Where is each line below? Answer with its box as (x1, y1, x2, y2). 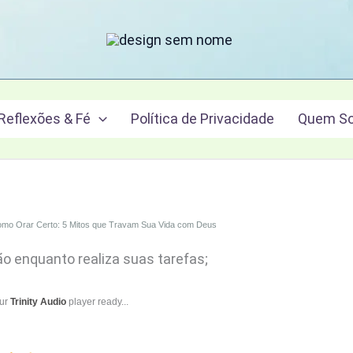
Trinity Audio (10, 296, 66, 307)
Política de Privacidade (130, 110, 274, 127)
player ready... (66, 296, 128, 307)
